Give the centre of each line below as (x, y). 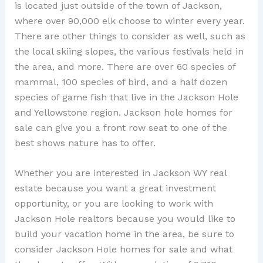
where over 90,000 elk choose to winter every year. (129, 21)
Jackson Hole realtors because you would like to (125, 219)
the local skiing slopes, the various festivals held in (129, 51)
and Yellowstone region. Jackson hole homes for (123, 112)
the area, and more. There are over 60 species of (125, 66)
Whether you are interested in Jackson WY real (120, 173)
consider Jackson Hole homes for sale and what (123, 249)
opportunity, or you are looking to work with (114, 204)
